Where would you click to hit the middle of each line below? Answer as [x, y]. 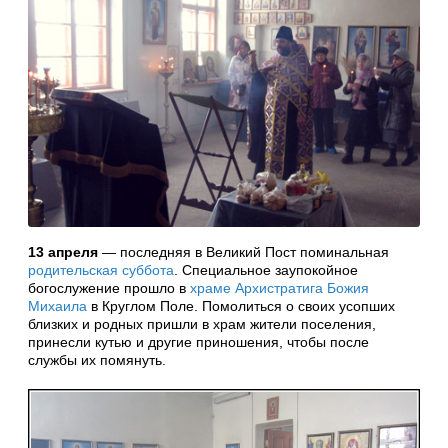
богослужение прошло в [109, 287]
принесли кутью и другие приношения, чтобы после [198, 341]
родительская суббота [101, 269]
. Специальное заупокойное [266, 269]
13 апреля [63, 251]
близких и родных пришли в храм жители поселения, [202, 323]
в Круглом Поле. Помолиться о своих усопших [241, 305]
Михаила [57, 305]
